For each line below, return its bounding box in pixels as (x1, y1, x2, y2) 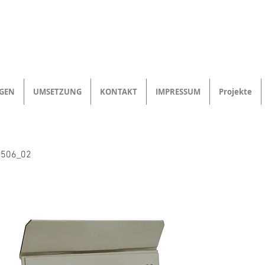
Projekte (219, 86, 252, 97)
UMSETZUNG (33, 86, 82, 97)
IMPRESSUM (156, 86, 201, 97)
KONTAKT (100, 86, 137, 97)
